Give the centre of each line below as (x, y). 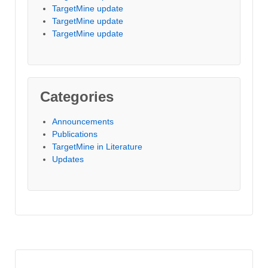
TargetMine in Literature (97, 147)
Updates (68, 159)
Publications (75, 134)
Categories (77, 97)
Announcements (83, 122)
